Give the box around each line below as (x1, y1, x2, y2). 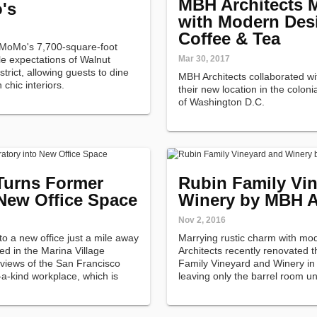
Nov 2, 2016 (178, 215, 226, 225)
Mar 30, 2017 (178, 54, 230, 64)
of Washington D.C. (178, 96, 265, 108)
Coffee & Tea (178, 29, 280, 48)
